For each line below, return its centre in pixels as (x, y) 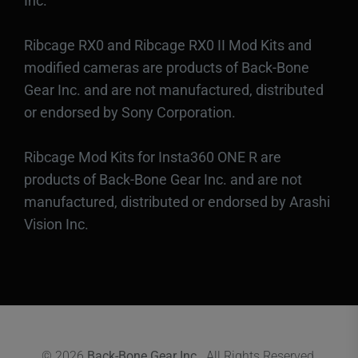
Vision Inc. (56, 224)
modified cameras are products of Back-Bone (167, 67)
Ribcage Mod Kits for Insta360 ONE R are (153, 157)
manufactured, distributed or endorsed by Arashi (177, 201)
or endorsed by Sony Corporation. (130, 112)
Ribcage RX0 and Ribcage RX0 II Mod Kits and (168, 45)
